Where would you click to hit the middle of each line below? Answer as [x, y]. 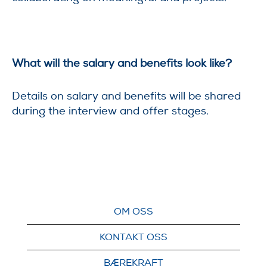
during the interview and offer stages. [110, 111]
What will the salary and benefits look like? [122, 63]
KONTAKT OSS [133, 237]
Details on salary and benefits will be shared [126, 96]
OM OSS [133, 212]
